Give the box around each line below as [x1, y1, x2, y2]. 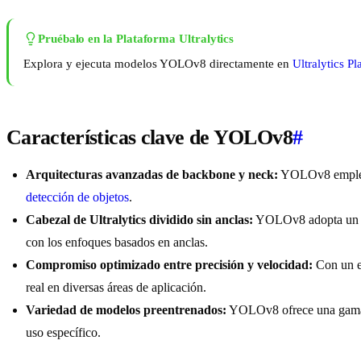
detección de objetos [26, 190, 129, 205]
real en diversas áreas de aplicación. [26, 280, 206, 295]
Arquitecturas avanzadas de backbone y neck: [26, 168, 278, 182]
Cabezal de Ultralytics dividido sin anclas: [26, 213, 253, 227]
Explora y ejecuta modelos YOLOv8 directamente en [23, 57, 293, 71]
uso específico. [26, 326, 101, 340]
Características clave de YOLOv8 [6, 126, 293, 150]
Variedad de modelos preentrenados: [26, 303, 226, 317]
